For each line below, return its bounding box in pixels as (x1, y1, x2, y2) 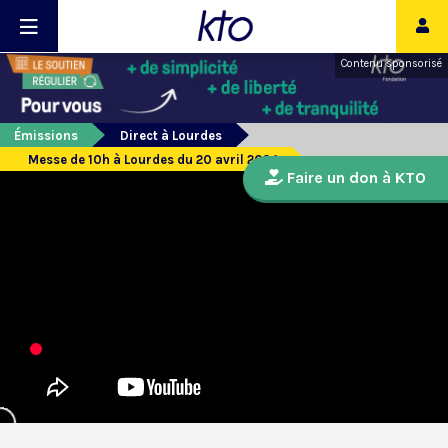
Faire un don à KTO (283, 168, 426, 188)
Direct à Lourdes (120, 128, 222, 144)
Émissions (14, 128, 78, 144)
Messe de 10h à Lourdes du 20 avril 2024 (28, 152, 278, 168)
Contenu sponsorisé (341, 57, 442, 70)
